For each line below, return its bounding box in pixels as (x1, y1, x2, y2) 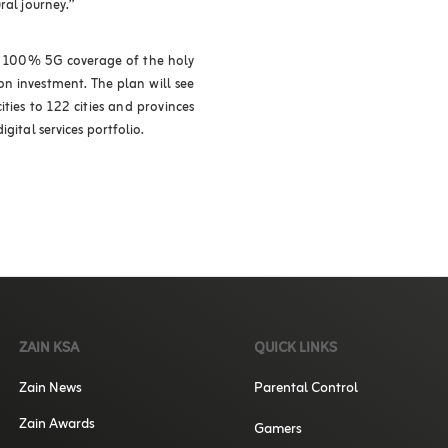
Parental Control (254, 376, 358, 402)
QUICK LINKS (254, 336, 337, 362)
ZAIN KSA (19, 336, 80, 362)
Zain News (19, 376, 83, 402)
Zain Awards (19, 412, 96, 438)
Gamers (254, 417, 302, 443)
